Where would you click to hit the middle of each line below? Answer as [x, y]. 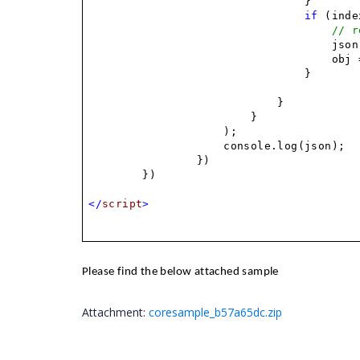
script [123, 204]
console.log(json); [284, 146]
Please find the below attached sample [180, 272]
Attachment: [115, 313]
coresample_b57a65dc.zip [215, 313]
